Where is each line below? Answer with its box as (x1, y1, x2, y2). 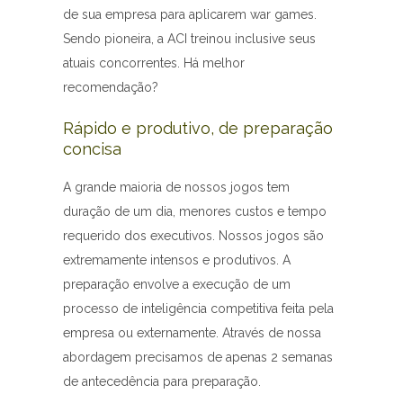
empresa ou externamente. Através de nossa (63, 325, 321, 340)
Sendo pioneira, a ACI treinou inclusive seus (63, 31, 316, 46)
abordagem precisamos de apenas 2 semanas (63, 349, 333, 364)
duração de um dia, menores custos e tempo (63, 203, 327, 219)
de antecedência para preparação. (63, 373, 261, 389)
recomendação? (63, 79, 158, 94)
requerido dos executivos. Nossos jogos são (63, 228, 324, 243)
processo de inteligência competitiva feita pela (63, 300, 334, 316)
